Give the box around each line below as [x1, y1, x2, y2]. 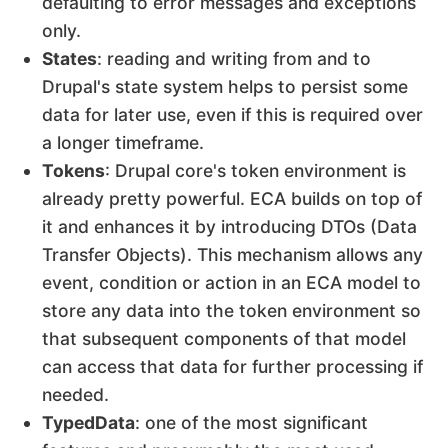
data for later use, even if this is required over [42, 104, 423, 126]
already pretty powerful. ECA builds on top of [42, 188, 422, 210]
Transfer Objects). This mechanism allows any [42, 244, 423, 266]
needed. [42, 384, 109, 406]
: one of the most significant [135, 412, 368, 434]
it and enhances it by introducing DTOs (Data [42, 216, 417, 238]
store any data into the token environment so [42, 300, 421, 322]
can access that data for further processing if [42, 356, 423, 378]
